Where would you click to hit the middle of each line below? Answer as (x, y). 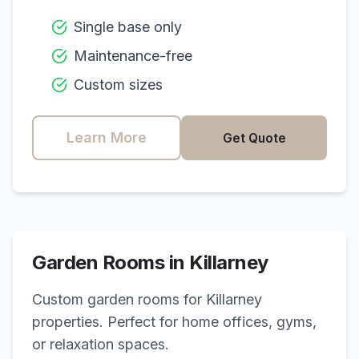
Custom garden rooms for (119, 299)
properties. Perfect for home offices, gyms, (174, 322)
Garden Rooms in (111, 262)
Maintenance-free (133, 56)
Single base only (128, 27)
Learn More (107, 137)
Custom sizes (118, 85)
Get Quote (254, 138)
